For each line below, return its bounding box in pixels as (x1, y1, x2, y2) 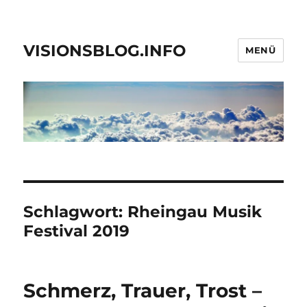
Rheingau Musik (127, 202, 262, 222)
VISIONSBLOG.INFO (23, 40, 186, 60)
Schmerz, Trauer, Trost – (23, 279, 262, 303)
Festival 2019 (23, 221, 130, 241)
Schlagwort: (23, 202, 128, 222)
